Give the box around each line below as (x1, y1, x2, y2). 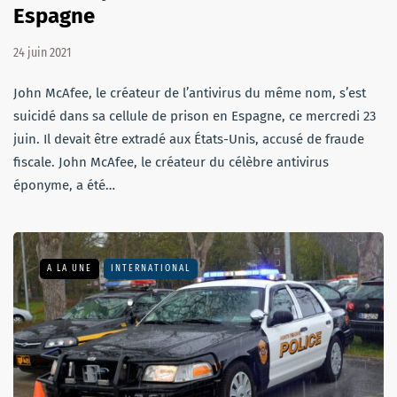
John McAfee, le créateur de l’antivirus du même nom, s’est (13, 85, 366, 102)
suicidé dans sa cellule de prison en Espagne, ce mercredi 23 (13, 108, 376, 125)
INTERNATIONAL (111, 263, 191, 275)
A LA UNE (47, 263, 92, 275)
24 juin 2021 (13, 45, 71, 61)
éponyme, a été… (13, 177, 115, 194)
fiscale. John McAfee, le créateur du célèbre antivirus (13, 154, 329, 171)
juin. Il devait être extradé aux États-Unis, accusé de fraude (13, 131, 364, 148)
